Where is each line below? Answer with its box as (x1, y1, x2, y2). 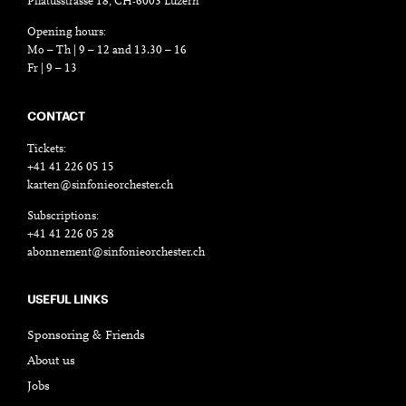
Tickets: (27, 142, 66, 155)
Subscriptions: (27, 209, 99, 222)
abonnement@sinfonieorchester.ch (27, 246, 205, 258)
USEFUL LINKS (27, 291, 108, 306)
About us (27, 354, 75, 368)
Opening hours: (27, 25, 106, 38)
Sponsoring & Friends (27, 329, 145, 343)
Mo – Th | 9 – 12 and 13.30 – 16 (27, 43, 187, 56)
